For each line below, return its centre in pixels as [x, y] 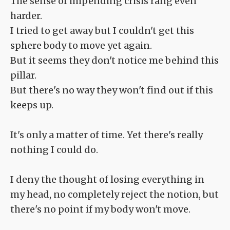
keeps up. [32, 105]
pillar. [23, 75]
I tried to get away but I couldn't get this [102, 31]
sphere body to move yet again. [81, 46]
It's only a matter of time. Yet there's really [107, 135]
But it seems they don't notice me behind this [114, 61]
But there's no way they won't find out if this [112, 90]
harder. [26, 16]
